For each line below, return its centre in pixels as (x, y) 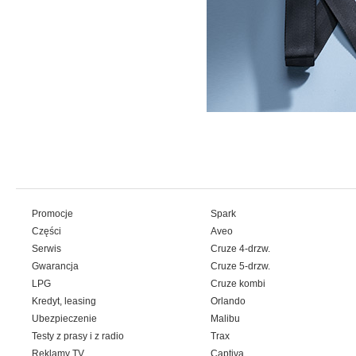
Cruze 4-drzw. (240, 249)
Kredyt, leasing (64, 301)
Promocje (52, 214)
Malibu (225, 319)
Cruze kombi (238, 284)
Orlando (228, 301)
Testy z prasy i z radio (78, 336)
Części (46, 231)
